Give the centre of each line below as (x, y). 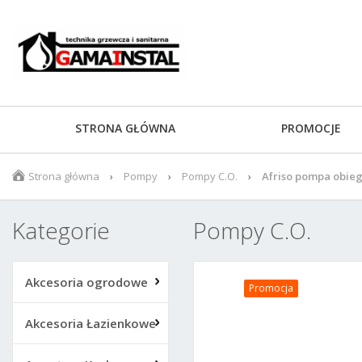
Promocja (271, 288)
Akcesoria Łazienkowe (90, 323)
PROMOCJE (311, 128)
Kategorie (61, 230)
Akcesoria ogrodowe (86, 282)
